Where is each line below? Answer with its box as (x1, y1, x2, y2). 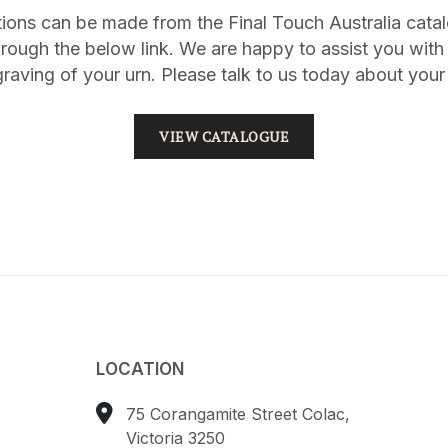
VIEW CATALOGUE (159, 126, 289, 146)
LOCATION (96, 358, 185, 379)
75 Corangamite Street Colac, (126, 403, 351, 424)
